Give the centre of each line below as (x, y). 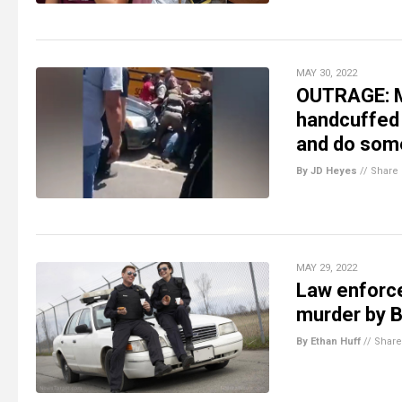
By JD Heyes (327, 170)
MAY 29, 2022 (327, 267)
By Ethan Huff (328, 341)
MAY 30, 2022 (327, 73)
